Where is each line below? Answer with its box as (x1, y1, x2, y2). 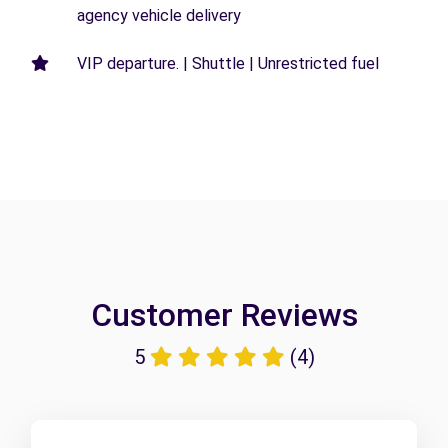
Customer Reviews (90, 295, 358, 334)
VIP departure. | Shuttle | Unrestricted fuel (77, 53, 379, 73)
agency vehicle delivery (77, 5, 241, 25)
